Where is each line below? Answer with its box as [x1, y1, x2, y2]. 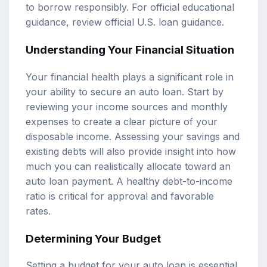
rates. [26, 204, 51, 217]
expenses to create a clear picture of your [26, 115, 218, 128]
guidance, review [26, 16, 105, 29]
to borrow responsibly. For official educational [26, 1, 234, 14]
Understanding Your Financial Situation [26, 43, 234, 57]
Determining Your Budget [26, 231, 161, 246]
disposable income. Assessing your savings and [26, 130, 240, 142]
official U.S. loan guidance [105, 16, 222, 29]
